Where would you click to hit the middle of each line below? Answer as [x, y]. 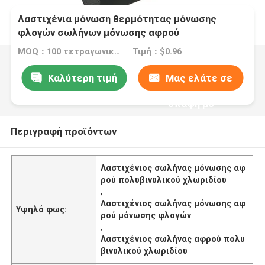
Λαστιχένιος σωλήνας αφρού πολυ [173, 239]
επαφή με [191, 103]
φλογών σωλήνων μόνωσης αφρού [99, 33]
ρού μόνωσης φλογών [146, 215]
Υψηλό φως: [42, 209]
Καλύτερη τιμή [82, 78]
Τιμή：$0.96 [157, 52]
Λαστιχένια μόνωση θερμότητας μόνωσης [117, 19]
